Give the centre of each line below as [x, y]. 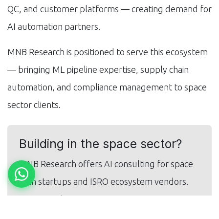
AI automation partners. [54, 26]
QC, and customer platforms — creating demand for [109, 9]
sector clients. [34, 104]
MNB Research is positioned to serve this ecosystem [108, 52]
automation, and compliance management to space [107, 87]
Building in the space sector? [100, 143]
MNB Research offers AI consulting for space [106, 164]
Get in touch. [43, 199]
